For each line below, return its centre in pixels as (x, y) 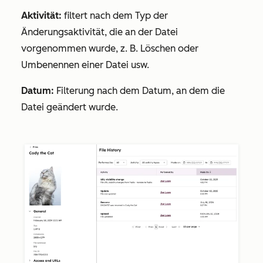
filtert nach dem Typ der (115, 15)
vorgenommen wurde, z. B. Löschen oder (110, 48)
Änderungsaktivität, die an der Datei (100, 32)
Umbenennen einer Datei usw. (86, 65)
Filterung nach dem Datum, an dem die (139, 90)
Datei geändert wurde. (70, 107)
